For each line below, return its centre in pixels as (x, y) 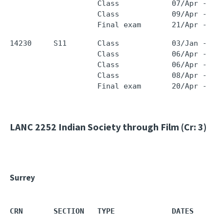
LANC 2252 (33, 127)
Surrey (22, 178)
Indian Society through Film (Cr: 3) (132, 127)
